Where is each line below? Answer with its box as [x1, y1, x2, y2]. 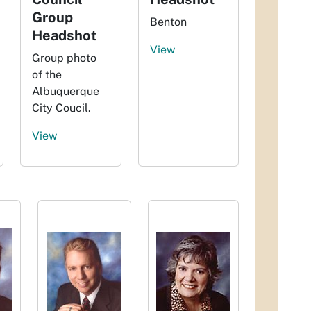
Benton [149, 15, 187, 28]
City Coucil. [32, 101, 92, 115]
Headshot [32, 27, 97, 44]
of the [32, 68, 62, 81]
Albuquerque [32, 85, 100, 98]
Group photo [32, 51, 97, 65]
